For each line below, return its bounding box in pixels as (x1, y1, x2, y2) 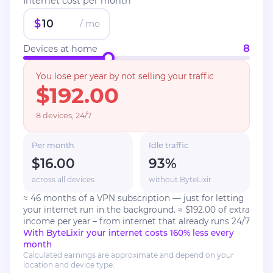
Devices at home (23, 43, 97, 54)
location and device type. (23, 260, 115, 269)
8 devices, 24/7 (36, 110, 92, 120)
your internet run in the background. (23, 204, 175, 214)
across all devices (32, 174, 94, 184)
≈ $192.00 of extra (178, 204, 250, 214)
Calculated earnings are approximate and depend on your (23, 250, 234, 260)
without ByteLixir (149, 174, 211, 184)
